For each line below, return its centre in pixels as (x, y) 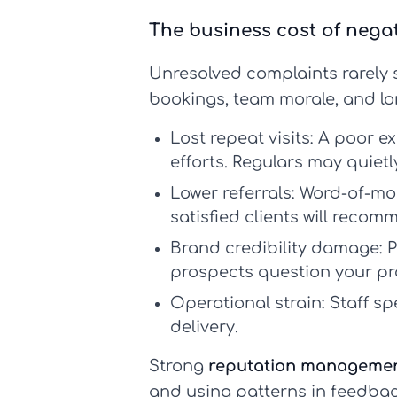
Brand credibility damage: (276, 249)
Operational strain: (248, 304)
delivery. (204, 327)
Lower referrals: (233, 194)
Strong (179, 366)
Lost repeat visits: (242, 139)
